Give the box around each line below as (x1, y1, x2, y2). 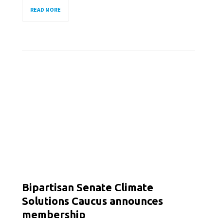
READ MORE (30, 6, 61, 13)
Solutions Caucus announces (22, 195, 163, 207)
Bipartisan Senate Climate (22, 181, 153, 193)
